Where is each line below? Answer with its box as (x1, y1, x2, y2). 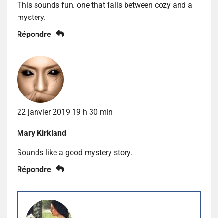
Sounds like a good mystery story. (17, 147, 132, 157)
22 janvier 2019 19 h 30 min (17, 107, 113, 117)
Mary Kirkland (17, 128, 66, 138)
